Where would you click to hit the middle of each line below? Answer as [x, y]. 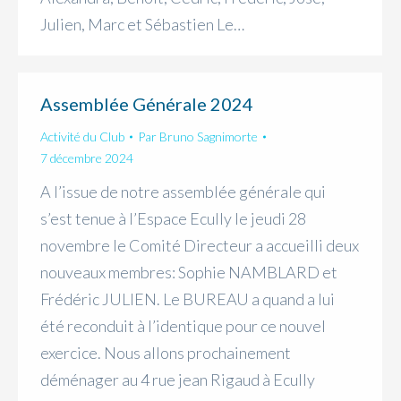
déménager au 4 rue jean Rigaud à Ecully [178, 380]
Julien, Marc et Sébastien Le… [142, 24]
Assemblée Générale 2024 [147, 104]
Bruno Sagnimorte [209, 137]
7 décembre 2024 [87, 158]
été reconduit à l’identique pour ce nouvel [183, 326]
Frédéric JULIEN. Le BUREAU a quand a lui [188, 299]
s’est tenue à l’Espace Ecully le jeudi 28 [173, 218]
